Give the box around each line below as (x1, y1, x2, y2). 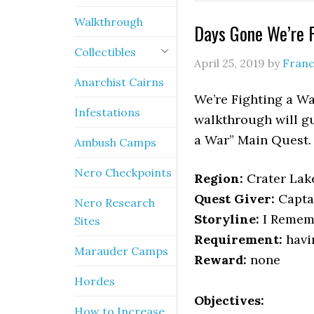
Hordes (74, 274, 115, 288)
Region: (194, 170, 243, 186)
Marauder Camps (74, 244, 168, 258)
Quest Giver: (194, 191, 275, 207)
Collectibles (74, 45, 136, 59)
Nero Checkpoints (74, 165, 172, 179)
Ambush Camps (74, 135, 156, 149)
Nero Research (74, 196, 155, 210)
